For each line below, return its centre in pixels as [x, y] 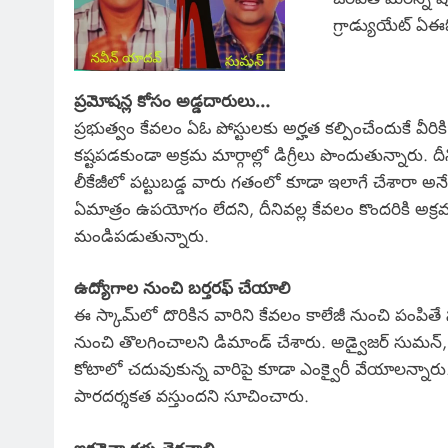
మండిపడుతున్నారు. [141, 235]
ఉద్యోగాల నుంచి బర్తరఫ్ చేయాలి [182, 288]
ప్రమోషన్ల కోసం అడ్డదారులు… [172, 100]
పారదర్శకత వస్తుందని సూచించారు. [191, 396]
